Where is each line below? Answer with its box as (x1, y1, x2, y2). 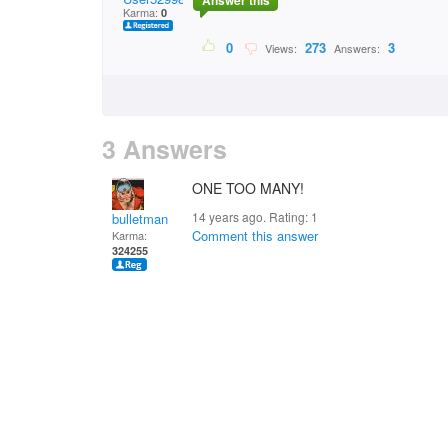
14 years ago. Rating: (192, 208, 311, 225)
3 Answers (102, 131, 227, 167)
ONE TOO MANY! (192, 178, 304, 198)
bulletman (112, 209, 168, 228)
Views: (259, 40, 300, 57)
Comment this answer (192, 226, 318, 245)
